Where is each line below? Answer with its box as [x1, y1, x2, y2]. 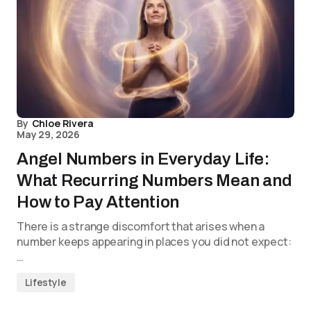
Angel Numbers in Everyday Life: [17, 150, 270, 168]
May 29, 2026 [17, 128, 81, 141]
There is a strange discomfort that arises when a [17, 219, 265, 234]
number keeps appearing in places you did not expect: [17, 234, 292, 249]
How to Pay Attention [17, 193, 180, 211]
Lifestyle [25, 276, 67, 289]
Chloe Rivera [31, 117, 94, 130]
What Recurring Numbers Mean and [17, 171, 292, 190]
